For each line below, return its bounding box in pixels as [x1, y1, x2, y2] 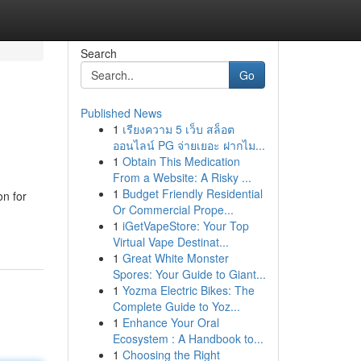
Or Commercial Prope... [112, 201, 234, 218]
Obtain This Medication [122, 153, 240, 169]
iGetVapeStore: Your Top [122, 218, 249, 234]
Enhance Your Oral [122, 314, 219, 330]
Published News [80, 105, 162, 121]
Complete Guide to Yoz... [112, 298, 240, 314]
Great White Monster [122, 250, 229, 266]
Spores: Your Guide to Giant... [112, 266, 266, 282]
